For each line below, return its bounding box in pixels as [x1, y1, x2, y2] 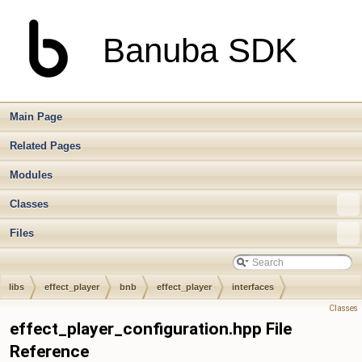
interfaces [232, 282, 274, 292]
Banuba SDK [103, 32, 297, 69]
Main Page [10, 111, 62, 123]
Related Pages [10, 140, 81, 152]
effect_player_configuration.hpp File [10, 319, 292, 339]
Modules [10, 169, 53, 181]
